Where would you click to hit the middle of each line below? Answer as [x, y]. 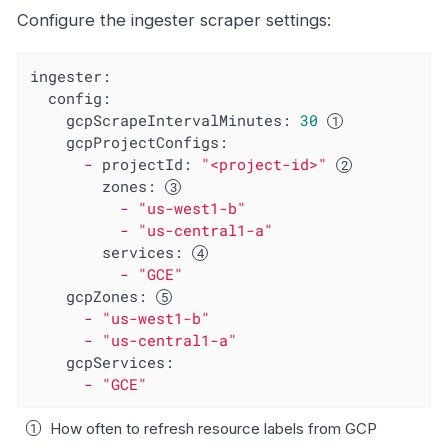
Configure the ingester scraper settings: [174, 20]
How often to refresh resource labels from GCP [213, 429]
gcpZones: [107, 295]
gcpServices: [120, 361]
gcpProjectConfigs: [147, 141]
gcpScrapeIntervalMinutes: [179, 119]
